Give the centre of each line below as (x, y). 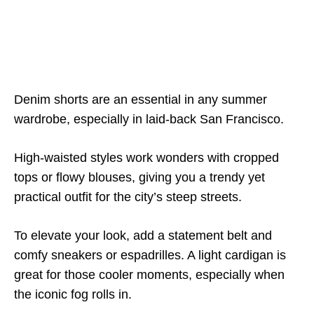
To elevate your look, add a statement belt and (143, 235)
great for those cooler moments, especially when (149, 275)
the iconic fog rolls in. (73, 294)
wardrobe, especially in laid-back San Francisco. (149, 119)
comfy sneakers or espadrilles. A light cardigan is (150, 255)
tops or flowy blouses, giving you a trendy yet (139, 177)
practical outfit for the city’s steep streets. (128, 197)
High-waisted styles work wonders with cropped (146, 158)
